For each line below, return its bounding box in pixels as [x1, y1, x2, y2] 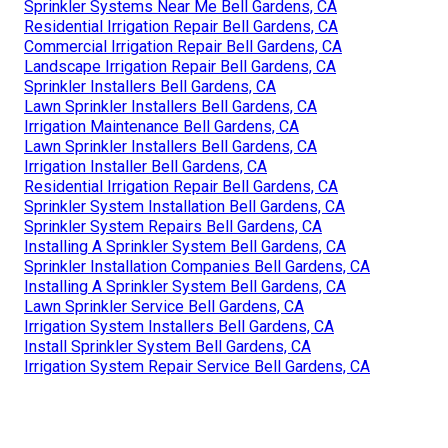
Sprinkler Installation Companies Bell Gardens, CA [24, 256, 370, 276]
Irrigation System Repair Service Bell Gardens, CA [24, 356, 370, 376]
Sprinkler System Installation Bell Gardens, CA [24, 196, 345, 216]
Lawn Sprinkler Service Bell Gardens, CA [24, 296, 304, 316]
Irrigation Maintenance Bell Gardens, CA [24, 116, 299, 136]
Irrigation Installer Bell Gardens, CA [24, 156, 267, 176]
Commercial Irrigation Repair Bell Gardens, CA [24, 36, 342, 56]
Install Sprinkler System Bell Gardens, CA [24, 336, 311, 356]
